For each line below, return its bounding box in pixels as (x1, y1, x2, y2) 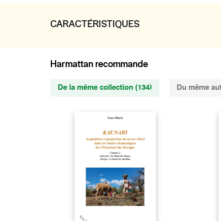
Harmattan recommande (50, 58, 148, 70)
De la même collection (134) (58, 84, 152, 91)
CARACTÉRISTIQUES (50, 18, 140, 30)
